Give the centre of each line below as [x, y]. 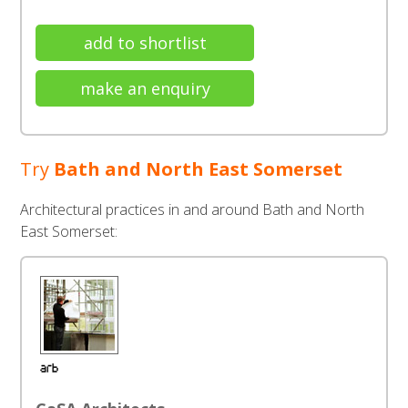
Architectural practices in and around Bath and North [193, 209]
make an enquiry [145, 88]
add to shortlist [145, 43]
